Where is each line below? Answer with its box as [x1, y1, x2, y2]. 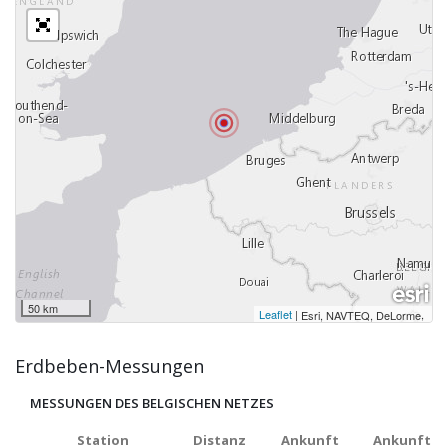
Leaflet [259, 306, 292, 322]
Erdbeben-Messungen [15, 354, 204, 378]
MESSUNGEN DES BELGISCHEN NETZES [30, 394, 274, 412]
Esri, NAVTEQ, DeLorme [301, 307, 421, 323]
